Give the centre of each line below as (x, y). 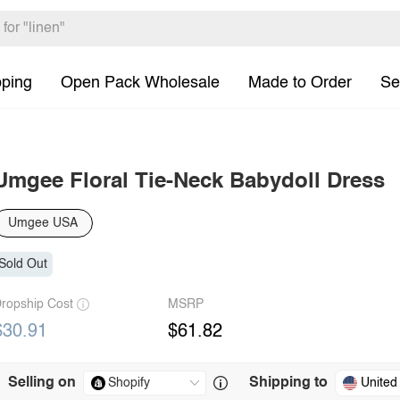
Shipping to (288, 383)
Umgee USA (43, 223)
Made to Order (300, 83)
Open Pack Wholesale (140, 83)
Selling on (42, 383)
